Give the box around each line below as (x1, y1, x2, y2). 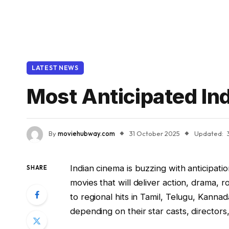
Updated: (194, 129, 223, 138)
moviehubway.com (58, 129, 115, 138)
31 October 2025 (129, 129, 180, 138)
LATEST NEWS (32, 64, 79, 72)
